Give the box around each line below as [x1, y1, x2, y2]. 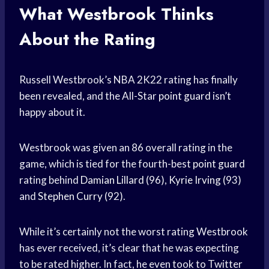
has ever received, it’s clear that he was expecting [19, 241, 239, 255]
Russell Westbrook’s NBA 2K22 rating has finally [19, 73, 238, 86]
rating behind [19, 174, 80, 187]
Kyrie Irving [169, 174, 221, 187]
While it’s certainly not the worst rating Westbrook [19, 225, 248, 238]
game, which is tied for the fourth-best [19, 157, 193, 171]
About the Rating [19, 27, 156, 52]
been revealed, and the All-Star [19, 89, 159, 103]
